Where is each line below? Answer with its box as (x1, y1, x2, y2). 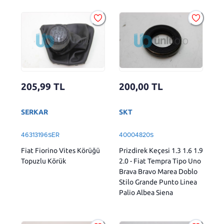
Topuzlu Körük (21, 156, 66, 165)
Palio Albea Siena (119, 188, 173, 196)
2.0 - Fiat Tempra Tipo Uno (119, 156, 201, 165)
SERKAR (21, 107, 48, 116)
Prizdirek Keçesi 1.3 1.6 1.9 (119, 146, 203, 154)
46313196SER (21, 131, 59, 138)
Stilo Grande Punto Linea (119, 177, 197, 186)
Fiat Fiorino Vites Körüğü (21, 146, 100, 154)
